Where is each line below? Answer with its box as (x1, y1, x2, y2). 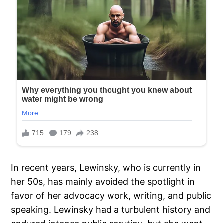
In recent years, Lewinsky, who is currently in (11, 162, 201, 173)
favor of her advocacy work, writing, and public (11, 190, 212, 201)
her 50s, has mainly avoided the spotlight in (11, 176, 195, 187)
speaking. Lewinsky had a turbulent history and (11, 204, 211, 215)
